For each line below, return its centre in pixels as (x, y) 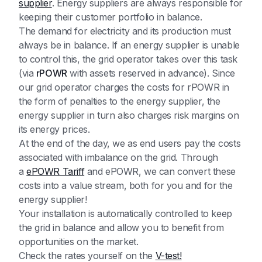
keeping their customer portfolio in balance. (112, 17)
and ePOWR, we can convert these (160, 172)
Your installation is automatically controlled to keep (125, 214)
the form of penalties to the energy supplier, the (120, 101)
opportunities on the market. (79, 242)
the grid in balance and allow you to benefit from (121, 228)
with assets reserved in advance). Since (151, 73)
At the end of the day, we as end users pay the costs (130, 144)
